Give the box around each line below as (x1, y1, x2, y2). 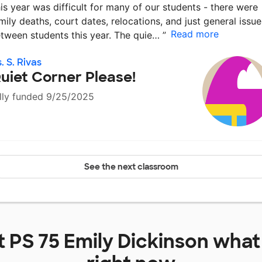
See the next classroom (84, 161, 178, 173)
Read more (171, 28, 219, 40)
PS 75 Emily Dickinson (9, 229, 209, 254)
